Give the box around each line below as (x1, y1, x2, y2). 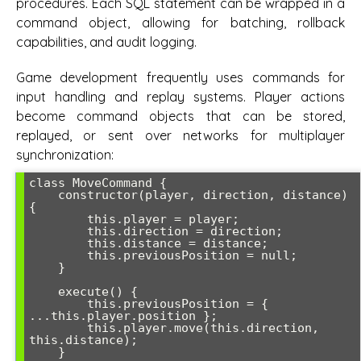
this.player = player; (29, 212, 87, 226)
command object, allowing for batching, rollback (16, 14, 345, 31)
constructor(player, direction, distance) (29, 188, 58, 202)
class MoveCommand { (29, 176, 167, 190)
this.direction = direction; (29, 224, 87, 239)
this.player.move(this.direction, (29, 321, 87, 335)
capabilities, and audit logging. (16, 33, 197, 50)
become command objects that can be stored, (16, 108, 345, 124)
